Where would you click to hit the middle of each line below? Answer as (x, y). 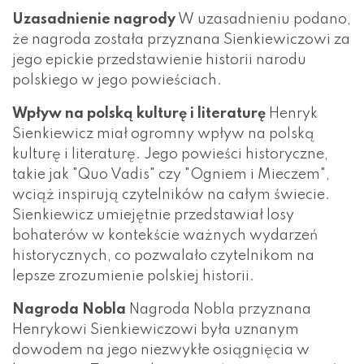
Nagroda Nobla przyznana (219, 309)
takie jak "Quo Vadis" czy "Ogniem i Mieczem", (171, 174)
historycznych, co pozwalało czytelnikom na (163, 256)
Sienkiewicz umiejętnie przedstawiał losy (153, 215)
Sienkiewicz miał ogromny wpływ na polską (163, 134)
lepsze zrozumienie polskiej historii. (133, 276)
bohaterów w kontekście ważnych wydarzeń (165, 235)
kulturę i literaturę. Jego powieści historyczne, (170, 154)
